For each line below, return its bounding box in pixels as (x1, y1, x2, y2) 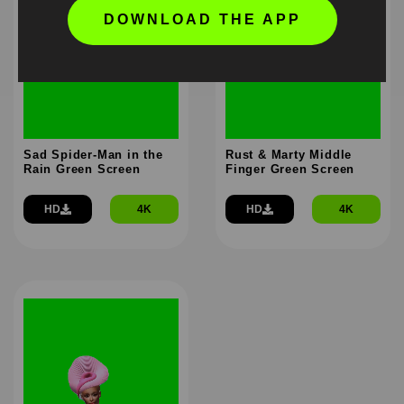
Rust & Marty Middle (225, 147, 353, 161)
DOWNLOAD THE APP (103, 11, 301, 27)
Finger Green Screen (225, 161, 355, 176)
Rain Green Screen (23, 161, 141, 176)
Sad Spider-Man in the (23, 147, 163, 161)
